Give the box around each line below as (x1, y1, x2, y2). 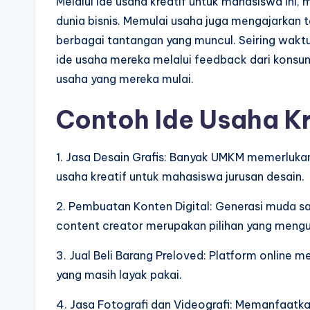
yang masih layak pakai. (56, 268, 182, 282)
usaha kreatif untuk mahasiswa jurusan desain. (56, 170, 304, 183)
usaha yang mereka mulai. (56, 72, 194, 86)
